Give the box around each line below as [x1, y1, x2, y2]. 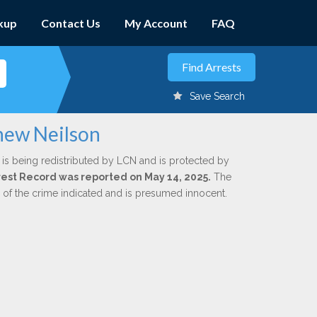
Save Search [190, 91, 245, 102]
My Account [125, 16, 188, 30]
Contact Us [41, 16, 100, 30]
